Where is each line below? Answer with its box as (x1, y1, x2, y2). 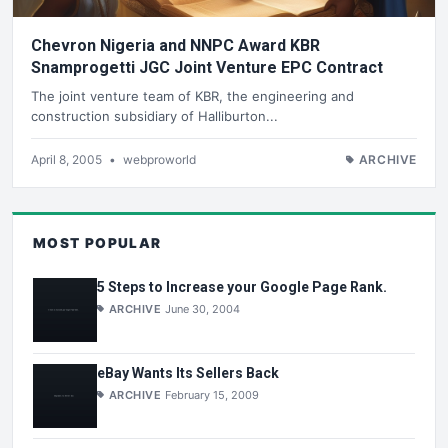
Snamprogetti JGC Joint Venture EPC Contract (281, 58, 383, 78)
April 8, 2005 (31, 151, 105, 167)
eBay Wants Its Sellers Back (97, 364, 279, 381)
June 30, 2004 (165, 302, 241, 317)
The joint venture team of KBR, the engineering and (31, 87, 354, 104)
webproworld (123, 151, 196, 167)
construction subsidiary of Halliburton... (31, 107, 278, 124)
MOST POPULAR (33, 234, 162, 251)
